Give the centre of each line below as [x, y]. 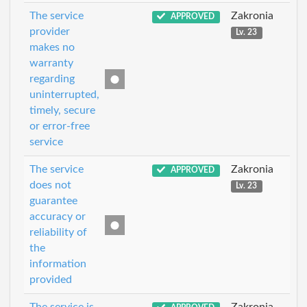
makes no [52, 47]
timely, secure [62, 110]
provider [50, 32]
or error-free [60, 126]
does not [50, 185]
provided [51, 280]
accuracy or [58, 217]
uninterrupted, [64, 95]
